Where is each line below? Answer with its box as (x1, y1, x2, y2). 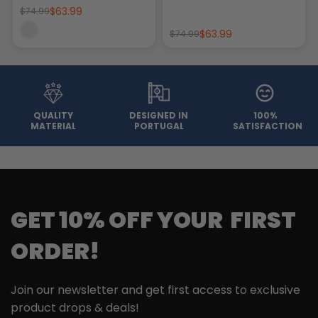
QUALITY (33, 109, 73, 121)
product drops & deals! (11, 299, 139, 316)
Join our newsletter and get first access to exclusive (11, 281, 300, 298)
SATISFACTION (233, 119, 303, 132)
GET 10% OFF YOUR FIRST (11, 203, 296, 236)
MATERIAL (30, 119, 76, 132)
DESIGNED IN (129, 109, 189, 121)
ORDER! (11, 234, 99, 267)
